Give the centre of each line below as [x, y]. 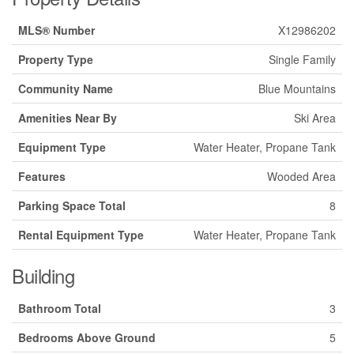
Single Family [302, 59]
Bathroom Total [60, 308]
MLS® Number [56, 30]
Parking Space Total [72, 205]
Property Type [56, 59]
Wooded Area [301, 176]
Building [43, 275]
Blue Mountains [297, 88]
